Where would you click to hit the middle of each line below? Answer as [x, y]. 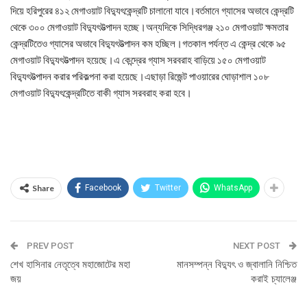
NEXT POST [258, 246]
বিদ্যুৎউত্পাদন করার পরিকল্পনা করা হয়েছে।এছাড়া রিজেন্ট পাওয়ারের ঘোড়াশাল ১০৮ [140, 76]
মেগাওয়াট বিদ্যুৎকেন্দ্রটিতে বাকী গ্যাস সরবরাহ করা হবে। [101, 93]
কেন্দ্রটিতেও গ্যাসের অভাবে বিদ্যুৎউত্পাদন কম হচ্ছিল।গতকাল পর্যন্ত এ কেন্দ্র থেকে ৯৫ [148, 43]
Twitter [168, 188]
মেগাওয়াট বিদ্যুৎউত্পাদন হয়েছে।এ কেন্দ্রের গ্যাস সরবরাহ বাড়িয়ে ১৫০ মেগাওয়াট [138, 60]
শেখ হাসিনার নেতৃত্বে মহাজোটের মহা [70, 265]
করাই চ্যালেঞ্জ [274, 279]
